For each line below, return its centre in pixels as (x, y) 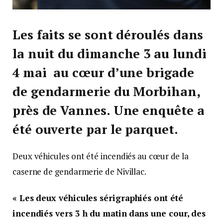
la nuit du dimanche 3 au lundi (110, 54)
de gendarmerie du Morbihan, (106, 92)
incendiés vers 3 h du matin (70, 214)
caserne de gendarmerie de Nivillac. (80, 172)
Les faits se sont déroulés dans (108, 35)
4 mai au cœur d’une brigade (103, 73)
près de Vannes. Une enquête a (109, 111)
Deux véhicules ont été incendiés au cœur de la (101, 156)
